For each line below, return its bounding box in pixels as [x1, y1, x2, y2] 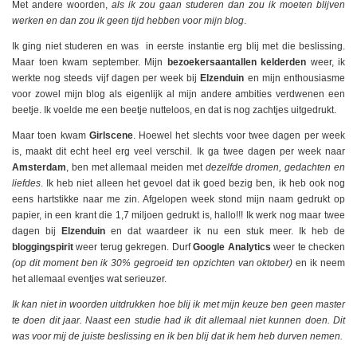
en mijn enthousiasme [247, 73, 346, 84]
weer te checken [270, 241, 346, 253]
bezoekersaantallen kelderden [167, 57, 306, 69]
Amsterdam [12, 162, 66, 174]
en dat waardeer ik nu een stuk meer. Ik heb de [111, 226, 346, 237]
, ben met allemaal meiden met [66, 162, 206, 174]
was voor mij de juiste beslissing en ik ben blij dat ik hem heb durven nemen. [12, 331, 343, 343]
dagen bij [12, 226, 62, 237]
